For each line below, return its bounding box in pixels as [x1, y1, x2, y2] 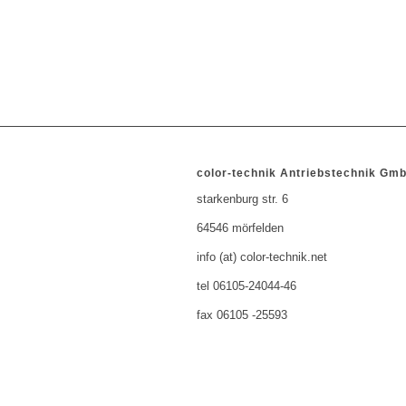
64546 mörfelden [197, 221, 284, 236]
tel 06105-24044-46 [197, 279, 296, 294]
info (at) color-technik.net [197, 250, 327, 265]
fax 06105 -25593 [197, 308, 287, 323]
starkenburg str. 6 [197, 192, 288, 207]
